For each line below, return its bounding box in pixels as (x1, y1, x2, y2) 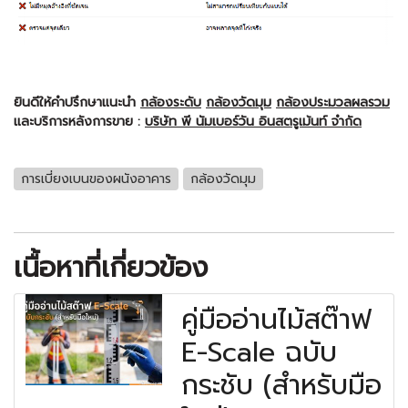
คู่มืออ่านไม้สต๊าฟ (181, 299, 372, 342)
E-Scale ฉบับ (181, 331, 338, 374)
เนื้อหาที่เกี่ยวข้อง (14, 247, 208, 290)
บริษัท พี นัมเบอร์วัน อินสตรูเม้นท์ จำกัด (145, 112, 362, 132)
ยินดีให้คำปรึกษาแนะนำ (14, 93, 140, 113)
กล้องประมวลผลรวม (276, 93, 390, 113)
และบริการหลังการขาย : (14, 112, 145, 132)
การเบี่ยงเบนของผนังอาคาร (21, 168, 171, 189)
